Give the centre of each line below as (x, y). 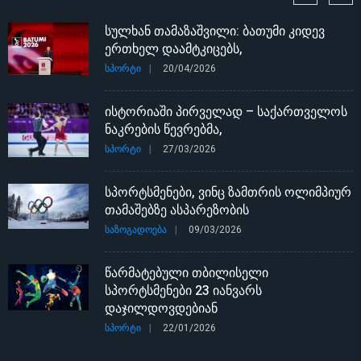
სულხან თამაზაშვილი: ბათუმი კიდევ (215, 32)
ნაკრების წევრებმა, (164, 130)
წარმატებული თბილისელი (187, 274)
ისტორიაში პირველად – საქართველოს (226, 112)
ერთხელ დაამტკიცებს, (174, 50)
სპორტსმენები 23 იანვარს (183, 291)
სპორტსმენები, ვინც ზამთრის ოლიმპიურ (228, 193)
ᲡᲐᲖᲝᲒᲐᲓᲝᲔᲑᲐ (136, 230)
